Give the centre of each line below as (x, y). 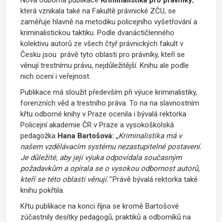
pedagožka (39, 136)
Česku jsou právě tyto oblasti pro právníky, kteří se (103, 54)
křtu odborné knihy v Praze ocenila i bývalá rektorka (103, 114)
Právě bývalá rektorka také (155, 179)
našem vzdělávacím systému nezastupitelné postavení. (111, 146)
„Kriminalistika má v (149, 136)
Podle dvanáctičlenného (136, 32)
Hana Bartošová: (86, 136)
